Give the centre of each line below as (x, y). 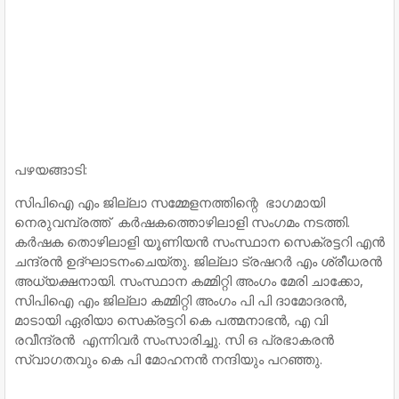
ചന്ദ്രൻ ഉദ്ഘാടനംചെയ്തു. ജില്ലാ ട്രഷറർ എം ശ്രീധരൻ (198, 261)
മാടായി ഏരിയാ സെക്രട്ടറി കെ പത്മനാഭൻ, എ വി (171, 320)
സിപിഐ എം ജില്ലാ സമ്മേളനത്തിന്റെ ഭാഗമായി (170, 203)
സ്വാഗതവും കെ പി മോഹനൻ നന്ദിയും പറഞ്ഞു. (170, 359)
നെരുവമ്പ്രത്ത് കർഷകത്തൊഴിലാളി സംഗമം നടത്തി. (182, 222)
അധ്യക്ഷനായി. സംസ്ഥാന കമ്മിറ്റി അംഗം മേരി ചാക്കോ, (189, 281)
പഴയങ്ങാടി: (51, 170)
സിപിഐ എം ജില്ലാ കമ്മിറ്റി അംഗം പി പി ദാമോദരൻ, (181, 301)
